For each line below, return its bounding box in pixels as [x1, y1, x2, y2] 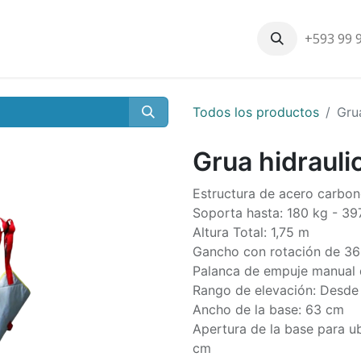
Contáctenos [191, 31, 269, 47]
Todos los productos [193, 104, 319, 120]
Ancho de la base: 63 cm [193, 301, 344, 317]
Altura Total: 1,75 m [193, 224, 309, 240]
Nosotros [122, 31, 178, 47]
